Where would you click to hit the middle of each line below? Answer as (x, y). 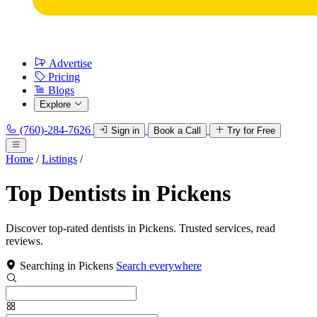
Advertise (70, 63)
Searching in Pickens (67, 265)
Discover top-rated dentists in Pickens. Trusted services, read (140, 228)
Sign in (125, 131)
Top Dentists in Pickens (118, 194)
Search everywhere (159, 265)
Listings (59, 159)
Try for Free (251, 131)
